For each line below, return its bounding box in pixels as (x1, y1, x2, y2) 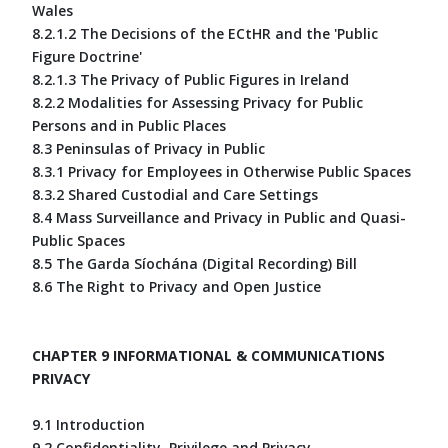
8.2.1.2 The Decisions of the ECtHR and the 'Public (32, 23, 378, 43)
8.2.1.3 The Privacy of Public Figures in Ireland (32, 69, 349, 89)
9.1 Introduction (32, 414, 145, 434)
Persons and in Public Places (32, 115, 226, 135)
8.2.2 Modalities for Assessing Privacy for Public (32, 92, 363, 112)
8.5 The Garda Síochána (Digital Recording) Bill (32, 253, 357, 273)
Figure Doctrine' (32, 46, 142, 66)
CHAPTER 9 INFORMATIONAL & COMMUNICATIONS (32, 345, 385, 365)
